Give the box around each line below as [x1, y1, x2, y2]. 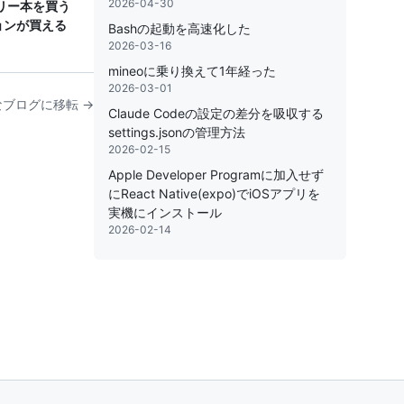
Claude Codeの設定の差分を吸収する [108, 106, 324, 121]
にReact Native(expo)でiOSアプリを [108, 186, 320, 201]
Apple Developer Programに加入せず [108, 167, 324, 182]
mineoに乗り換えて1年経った [108, 63, 276, 78]
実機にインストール [108, 205, 222, 220]
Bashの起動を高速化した [108, 21, 251, 36]
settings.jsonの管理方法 [108, 124, 245, 140]
